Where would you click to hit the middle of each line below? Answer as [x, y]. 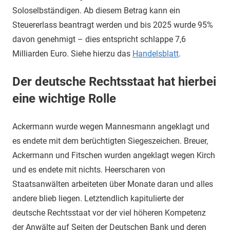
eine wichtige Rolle [64, 99]
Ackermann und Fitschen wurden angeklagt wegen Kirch [114, 155]
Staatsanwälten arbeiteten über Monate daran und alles [113, 184]
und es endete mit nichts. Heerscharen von [89, 170]
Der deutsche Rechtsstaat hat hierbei [114, 82]
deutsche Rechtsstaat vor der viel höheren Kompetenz [109, 213]
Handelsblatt [156, 54]
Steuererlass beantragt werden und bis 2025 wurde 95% [113, 25]
